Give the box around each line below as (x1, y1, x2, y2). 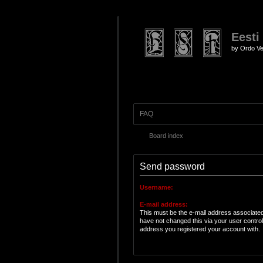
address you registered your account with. (140, 225, 260, 232)
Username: (140, 184, 173, 191)
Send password (140, 161, 205, 171)
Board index (149, 132, 183, 139)
